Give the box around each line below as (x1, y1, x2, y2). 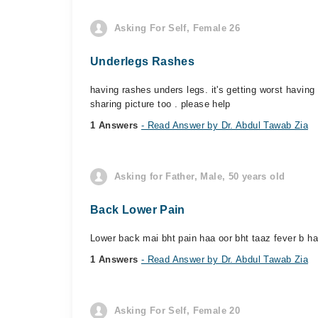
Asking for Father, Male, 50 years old (114, 171, 285, 182)
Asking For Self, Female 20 (114, 305, 241, 316)
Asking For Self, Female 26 (114, 23, 241, 33)
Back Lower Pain (90, 204, 185, 216)
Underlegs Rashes (90, 55, 195, 67)
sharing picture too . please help (90, 99, 231, 109)
